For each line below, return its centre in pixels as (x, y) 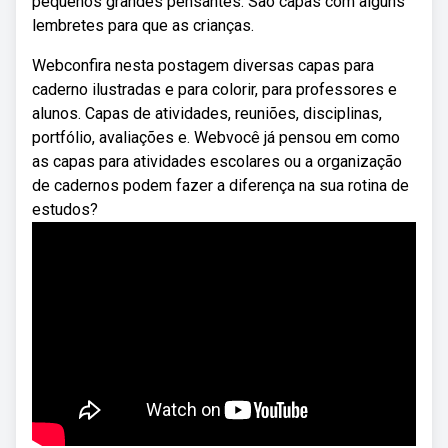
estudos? (65, 209)
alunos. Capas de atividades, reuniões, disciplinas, (207, 113)
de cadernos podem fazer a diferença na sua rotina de (220, 185)
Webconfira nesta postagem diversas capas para (203, 65)
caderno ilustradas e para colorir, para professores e (214, 89)
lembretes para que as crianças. (143, 25)
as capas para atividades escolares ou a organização (217, 161)
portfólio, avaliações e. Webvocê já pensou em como (216, 137)
